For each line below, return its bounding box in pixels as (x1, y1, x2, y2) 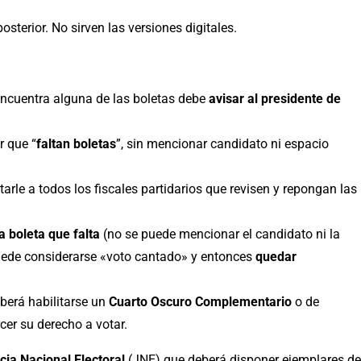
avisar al (209, 90, 261, 106)
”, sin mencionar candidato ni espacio (116, 135, 329, 151)
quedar (255, 248, 297, 264)
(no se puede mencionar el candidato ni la (100, 226, 340, 242)
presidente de (261, 90, 341, 106)
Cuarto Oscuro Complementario (106, 293, 292, 309)
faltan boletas (36, 135, 116, 151)
